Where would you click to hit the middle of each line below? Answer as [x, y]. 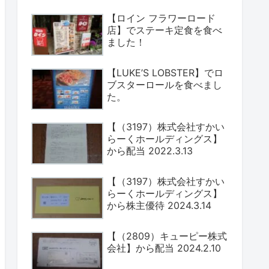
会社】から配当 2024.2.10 [164, 248]
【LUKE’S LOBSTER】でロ [165, 72]
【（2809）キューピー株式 [167, 236]
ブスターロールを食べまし [165, 84]
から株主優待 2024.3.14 [159, 205]
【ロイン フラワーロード [161, 18]
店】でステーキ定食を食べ [165, 30]
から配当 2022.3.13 [150, 151]
